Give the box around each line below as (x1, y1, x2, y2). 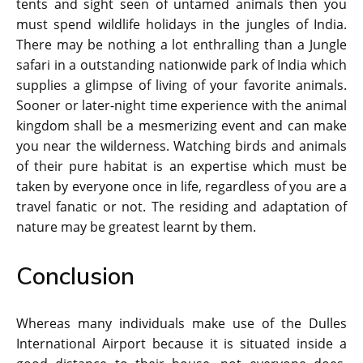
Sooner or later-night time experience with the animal (16, 96, 347, 115)
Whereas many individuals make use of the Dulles (16, 314, 347, 333)
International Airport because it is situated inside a (16, 335, 347, 353)
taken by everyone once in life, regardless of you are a (16, 177, 347, 196)
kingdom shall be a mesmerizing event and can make (16, 117, 347, 135)
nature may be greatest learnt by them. (16, 218, 256, 237)
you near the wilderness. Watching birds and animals (16, 137, 347, 156)
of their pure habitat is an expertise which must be (16, 157, 347, 176)
